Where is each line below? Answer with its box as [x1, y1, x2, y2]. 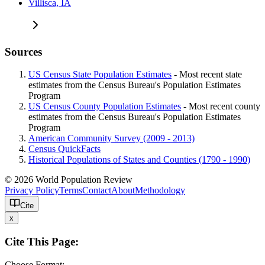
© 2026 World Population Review [5, 174, 137, 185]
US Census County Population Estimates [28, 101, 181, 112]
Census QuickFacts [28, 144, 101, 154]
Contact [82, 185, 111, 196]
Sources [5, 45, 42, 58]
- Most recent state [172, 69, 242, 80]
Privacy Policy [5, 185, 59, 196]
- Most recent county [181, 101, 260, 112]
